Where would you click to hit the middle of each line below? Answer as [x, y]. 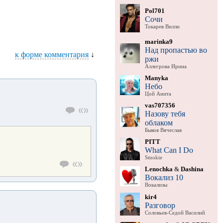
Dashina [192, 169]
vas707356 [160, 105]
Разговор [160, 205]
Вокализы [156, 185]
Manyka [156, 78]
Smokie [153, 157]
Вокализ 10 [164, 177]
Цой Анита [158, 94]
